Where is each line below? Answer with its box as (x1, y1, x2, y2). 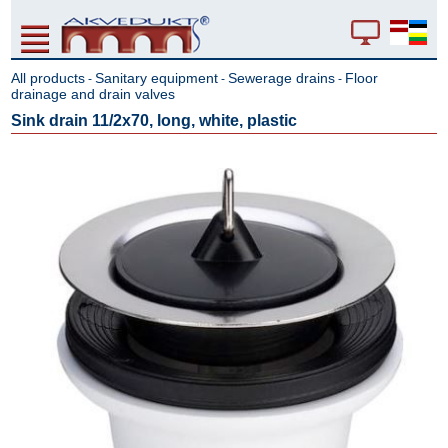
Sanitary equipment (95, 70, 219, 86)
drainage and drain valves (11, 86, 176, 102)
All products (11, 70, 86, 86)
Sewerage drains (228, 70, 336, 86)
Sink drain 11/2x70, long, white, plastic (11, 112, 298, 129)
